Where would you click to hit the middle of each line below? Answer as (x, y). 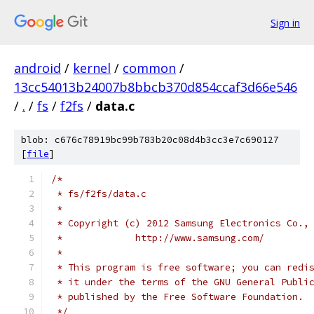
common (149, 68)
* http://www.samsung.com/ (158, 238)
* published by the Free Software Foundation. (177, 297)
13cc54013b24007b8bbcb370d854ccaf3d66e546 (156, 87)
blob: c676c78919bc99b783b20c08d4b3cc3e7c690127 (150, 140)
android (37, 68)
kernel (92, 68)
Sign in (285, 22)
